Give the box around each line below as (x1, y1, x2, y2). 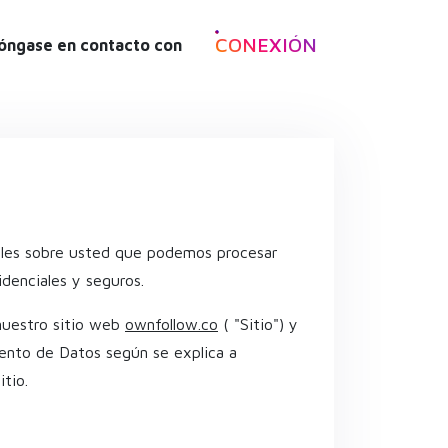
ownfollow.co (125, 314, 218, 333)
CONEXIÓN (215, 32, 317, 56)
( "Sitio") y (218, 314, 298, 333)
